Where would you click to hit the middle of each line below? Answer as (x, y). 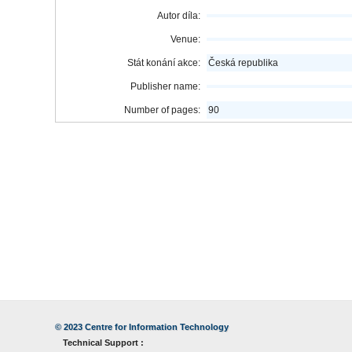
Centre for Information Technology (157, 327)
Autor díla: (179, 16)
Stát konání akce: (164, 63)
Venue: (185, 39)
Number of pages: (162, 110)
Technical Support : (103, 343)
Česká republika (243, 63)
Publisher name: (165, 86)
